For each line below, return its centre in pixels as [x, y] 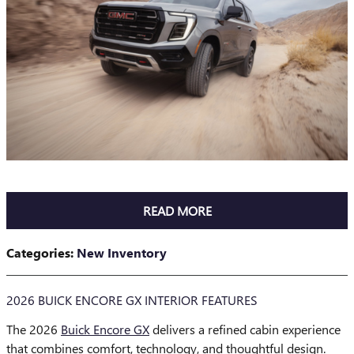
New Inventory [122, 253]
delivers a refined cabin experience [245, 330]
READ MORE [177, 211]
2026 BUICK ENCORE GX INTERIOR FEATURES [132, 300]
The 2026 [34, 330]
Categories [38, 253]
